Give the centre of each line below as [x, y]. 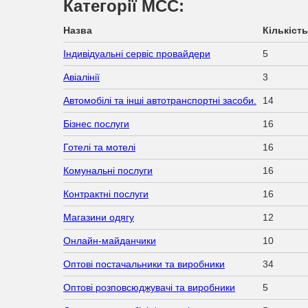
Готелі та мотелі [99, 147]
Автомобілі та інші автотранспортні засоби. [160, 100]
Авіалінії [81, 77]
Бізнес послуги [96, 123]
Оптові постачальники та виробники [144, 264]
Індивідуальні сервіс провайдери [137, 53]
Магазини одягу [99, 217]
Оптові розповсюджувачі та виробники [149, 287]
